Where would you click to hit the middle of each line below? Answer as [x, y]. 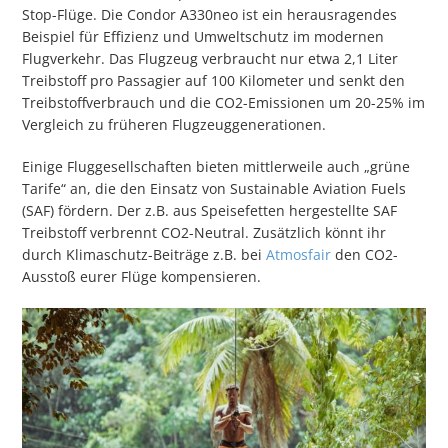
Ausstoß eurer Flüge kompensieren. [142, 276]
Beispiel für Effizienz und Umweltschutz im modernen [203, 36]
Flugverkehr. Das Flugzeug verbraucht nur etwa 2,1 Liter [210, 58]
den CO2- [365, 254]
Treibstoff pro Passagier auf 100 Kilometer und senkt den [214, 80]
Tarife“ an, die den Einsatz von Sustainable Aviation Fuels [214, 188]
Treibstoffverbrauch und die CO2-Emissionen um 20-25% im [224, 102]
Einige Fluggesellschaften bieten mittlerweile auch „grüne [216, 166]
